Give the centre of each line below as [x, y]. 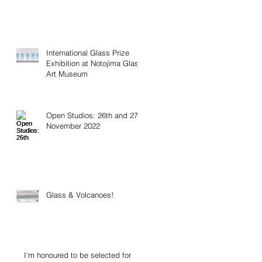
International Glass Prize [88, 53]
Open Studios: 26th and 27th [95, 116]
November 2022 [73, 126]
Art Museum [67, 74]
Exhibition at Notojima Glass [94, 63]
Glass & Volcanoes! [80, 195]
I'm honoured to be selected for [77, 255]
